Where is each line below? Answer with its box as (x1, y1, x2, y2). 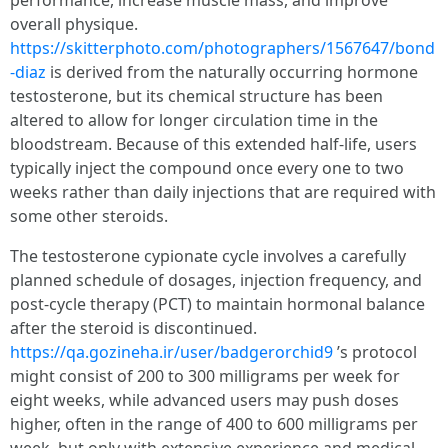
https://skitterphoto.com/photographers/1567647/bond (10, 37, 435, 59)
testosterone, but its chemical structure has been (10, 85, 383, 107)
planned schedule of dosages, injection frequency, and (10, 269, 422, 291)
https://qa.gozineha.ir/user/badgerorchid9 (10, 341, 333, 363)
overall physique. (10, 13, 138, 35)
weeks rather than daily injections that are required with (10, 181, 436, 203)
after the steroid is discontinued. (10, 317, 257, 339)
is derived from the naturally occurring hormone (46, 61, 418, 83)
